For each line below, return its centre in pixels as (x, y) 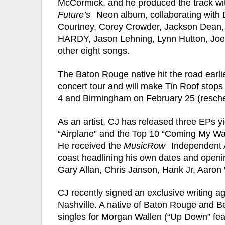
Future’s (74, 15)
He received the (91, 145)
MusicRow (146, 145)
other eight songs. (94, 51)
